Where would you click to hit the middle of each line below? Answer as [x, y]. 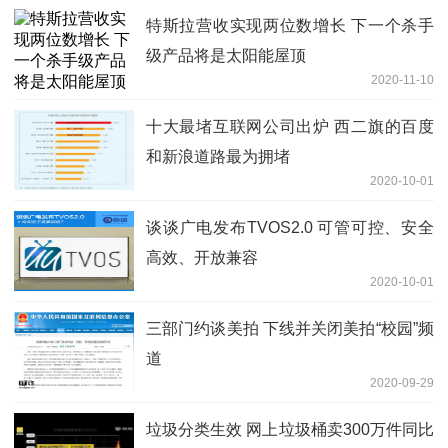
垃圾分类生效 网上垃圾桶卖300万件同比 [290, 429]
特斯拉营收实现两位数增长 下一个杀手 [290, 25]
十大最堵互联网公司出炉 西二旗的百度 [290, 126]
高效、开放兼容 [202, 257]
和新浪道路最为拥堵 [218, 156]
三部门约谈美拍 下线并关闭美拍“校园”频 [290, 328]
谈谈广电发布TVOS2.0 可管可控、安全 [290, 227]
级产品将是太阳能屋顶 [226, 55]
